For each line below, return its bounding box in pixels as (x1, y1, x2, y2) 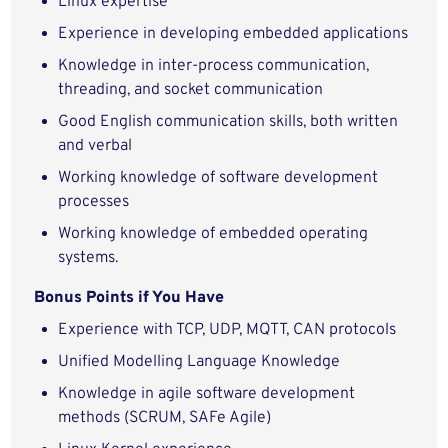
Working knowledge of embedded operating (58, 224, 369, 244)
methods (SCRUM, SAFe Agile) (58, 408, 272, 428)
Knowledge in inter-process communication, (58, 56, 370, 76)
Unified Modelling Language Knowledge (58, 352, 341, 372)
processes (58, 192, 130, 212)
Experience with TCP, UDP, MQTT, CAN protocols (58, 320, 397, 340)
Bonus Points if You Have (34, 288, 225, 308)
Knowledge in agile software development (58, 384, 356, 404)
